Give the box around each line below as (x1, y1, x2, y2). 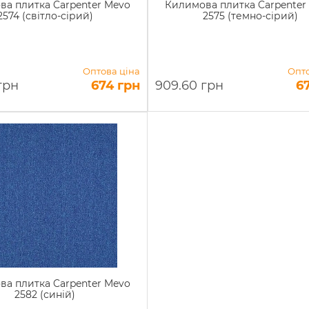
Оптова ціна (82, 66, 140, 77)
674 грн (90, 78, 140, 93)
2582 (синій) (14, 288, 76, 301)
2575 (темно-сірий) (202, 10, 298, 22)
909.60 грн (154, 78, 223, 93)
